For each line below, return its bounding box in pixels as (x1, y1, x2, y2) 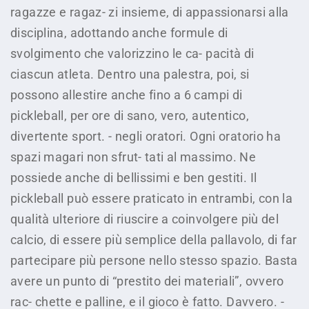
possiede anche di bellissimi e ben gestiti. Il (10, 170, 257, 185)
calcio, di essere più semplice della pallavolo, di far (10, 232, 297, 247)
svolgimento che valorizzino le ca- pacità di (10, 46, 255, 61)
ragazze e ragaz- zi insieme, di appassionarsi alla (10, 5, 289, 19)
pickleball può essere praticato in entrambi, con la (10, 191, 293, 206)
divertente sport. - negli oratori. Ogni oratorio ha (10, 129, 281, 143)
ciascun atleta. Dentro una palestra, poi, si (10, 67, 250, 81)
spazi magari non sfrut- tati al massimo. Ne (10, 150, 257, 164)
